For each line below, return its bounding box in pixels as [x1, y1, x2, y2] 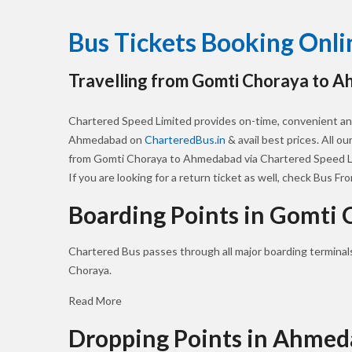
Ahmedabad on [68, 133, 145, 146]
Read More [68, 294, 122, 307]
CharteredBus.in [145, 133, 228, 146]
